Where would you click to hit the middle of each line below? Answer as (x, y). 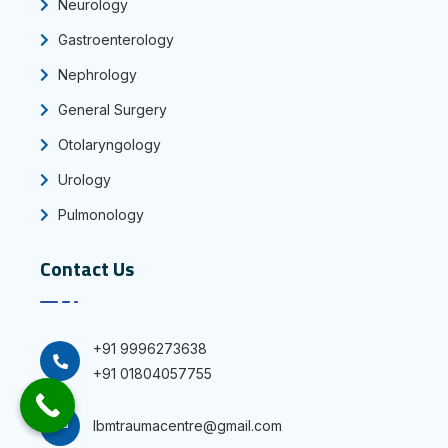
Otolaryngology (107, 144)
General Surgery (110, 109)
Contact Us (87, 268)
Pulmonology (99, 214)
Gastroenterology (114, 39)
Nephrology (95, 74)
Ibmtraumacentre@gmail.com (187, 426)
